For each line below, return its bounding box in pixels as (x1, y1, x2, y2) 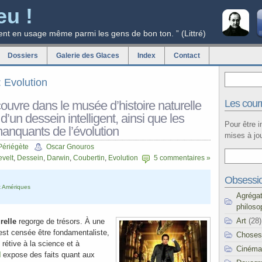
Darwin (47, 154, 70, 162)
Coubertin (73, 154, 105, 162)
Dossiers (8, 51, 38, 60)
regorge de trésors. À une (16, 217, 105, 226)
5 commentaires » (154, 154, 211, 162)
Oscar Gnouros (46, 143, 94, 151)
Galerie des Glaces (56, 51, 119, 60)
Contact (174, 51, 200, 60)
